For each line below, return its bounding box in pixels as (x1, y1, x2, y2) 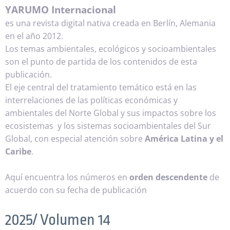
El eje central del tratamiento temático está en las (5, 81, 197, 93)
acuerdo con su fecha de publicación (5, 184, 147, 196)
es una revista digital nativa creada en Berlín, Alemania (5, 17, 216, 29)
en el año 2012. (5, 30, 65, 42)
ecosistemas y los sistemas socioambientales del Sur (5, 120, 211, 131)
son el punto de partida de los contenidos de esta (5, 55, 197, 67)
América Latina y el (145, 132, 223, 144)
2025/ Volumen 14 (5, 210, 110, 228)
